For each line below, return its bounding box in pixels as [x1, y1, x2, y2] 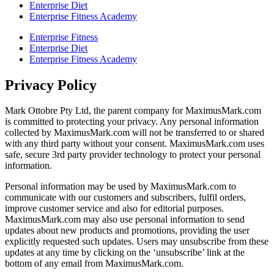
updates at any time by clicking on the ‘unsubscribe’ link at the [5, 247, 245, 258]
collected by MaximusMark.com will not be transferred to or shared [5, 127, 264, 138]
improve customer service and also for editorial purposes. [5, 203, 224, 214]
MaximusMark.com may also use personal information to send [5, 214, 245, 225]
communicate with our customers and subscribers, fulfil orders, [5, 192, 246, 203]
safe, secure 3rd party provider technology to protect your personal [5, 149, 261, 160]
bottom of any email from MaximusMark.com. [5, 258, 183, 269]
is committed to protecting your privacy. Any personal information [5, 116, 259, 127]
